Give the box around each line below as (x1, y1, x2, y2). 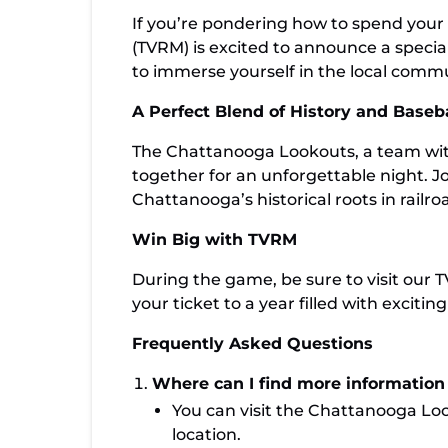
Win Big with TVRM (132, 230, 297, 249)
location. (172, 424, 241, 444)
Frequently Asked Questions (132, 334, 373, 353)
